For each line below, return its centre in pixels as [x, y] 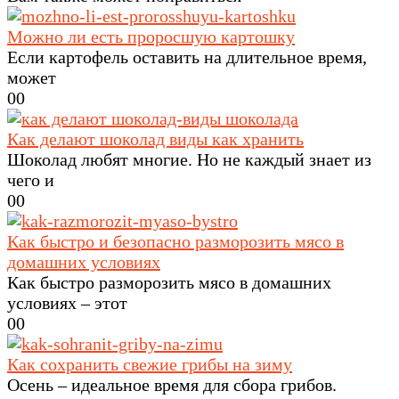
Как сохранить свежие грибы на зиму [150, 365]
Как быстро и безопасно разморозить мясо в [175, 242]
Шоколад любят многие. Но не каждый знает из [189, 160]
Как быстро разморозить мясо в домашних [169, 283]
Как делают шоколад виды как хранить [155, 139]
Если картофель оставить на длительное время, [187, 57]
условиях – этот [67, 303]
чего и [31, 180]
